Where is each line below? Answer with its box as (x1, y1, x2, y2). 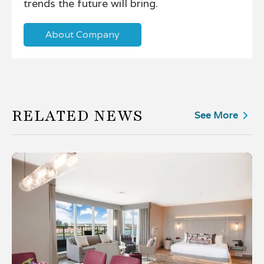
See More (194, 109, 238, 121)
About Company (45, 28, 120, 41)
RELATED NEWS (12, 105, 143, 126)
